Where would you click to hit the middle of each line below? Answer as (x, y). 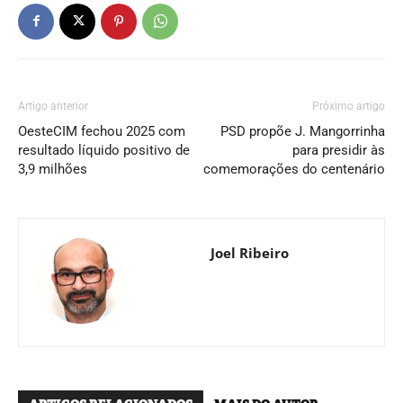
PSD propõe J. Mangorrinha (303, 131)
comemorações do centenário (294, 169)
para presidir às (339, 150)
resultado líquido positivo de (104, 150)
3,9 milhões (53, 169)
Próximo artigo (349, 106)
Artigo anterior (53, 106)
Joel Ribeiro (249, 252)
